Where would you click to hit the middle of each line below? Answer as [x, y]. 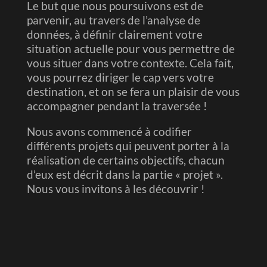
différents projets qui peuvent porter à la [128, 145]
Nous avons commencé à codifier [109, 131]
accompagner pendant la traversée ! [117, 105]
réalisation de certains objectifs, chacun [125, 160]
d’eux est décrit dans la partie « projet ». [125, 174]
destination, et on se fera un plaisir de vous [133, 91]
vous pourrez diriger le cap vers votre [120, 77]
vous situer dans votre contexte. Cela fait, [130, 63]
